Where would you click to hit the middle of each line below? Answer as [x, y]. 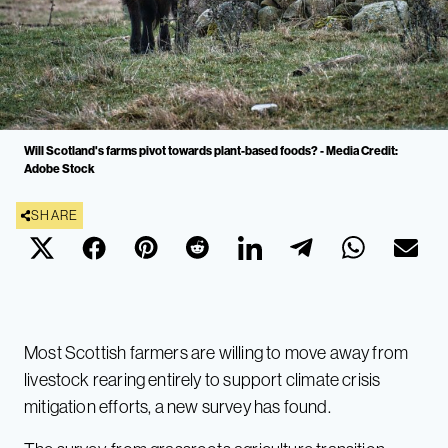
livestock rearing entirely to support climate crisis [202, 380]
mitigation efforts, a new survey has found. [179, 407]
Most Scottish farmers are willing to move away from [216, 353]
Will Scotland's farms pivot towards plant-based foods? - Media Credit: [211, 151]
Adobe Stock [59, 169]
